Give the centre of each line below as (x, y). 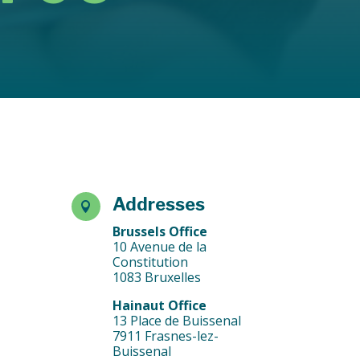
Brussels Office (160, 231)
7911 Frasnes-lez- (166, 335)
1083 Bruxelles (157, 277)
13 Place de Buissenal (177, 320)
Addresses (159, 204)
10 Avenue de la (160, 246)
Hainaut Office (160, 305)
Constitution (151, 262)
